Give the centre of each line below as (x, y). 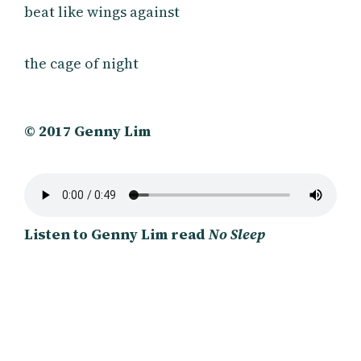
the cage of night (82, 63)
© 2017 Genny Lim (88, 131)
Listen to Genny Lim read (117, 234)
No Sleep (237, 234)
